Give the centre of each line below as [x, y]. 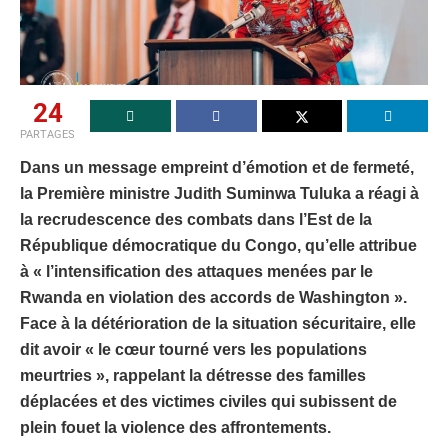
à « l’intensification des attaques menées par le [196, 271]
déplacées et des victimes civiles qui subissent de [208, 401]
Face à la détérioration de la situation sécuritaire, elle [218, 323]
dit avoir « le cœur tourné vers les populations [193, 349]
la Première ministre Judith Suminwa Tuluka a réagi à [219, 193]
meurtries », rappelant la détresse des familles [193, 375]
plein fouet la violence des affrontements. [175, 427]
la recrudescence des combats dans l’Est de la [196, 219]
